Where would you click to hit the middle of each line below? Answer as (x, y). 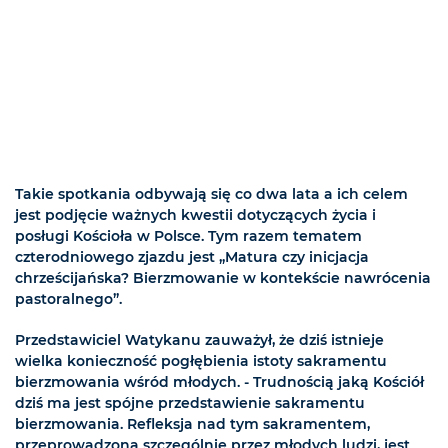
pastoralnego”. (70, 299)
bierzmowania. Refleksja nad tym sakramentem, (192, 424)
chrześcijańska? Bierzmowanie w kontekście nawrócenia (223, 278)
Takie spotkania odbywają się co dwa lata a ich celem (211, 194)
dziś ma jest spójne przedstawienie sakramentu (190, 403)
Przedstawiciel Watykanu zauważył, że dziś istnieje (199, 340)
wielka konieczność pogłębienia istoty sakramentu (201, 361)
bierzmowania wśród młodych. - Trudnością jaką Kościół (219, 382)
